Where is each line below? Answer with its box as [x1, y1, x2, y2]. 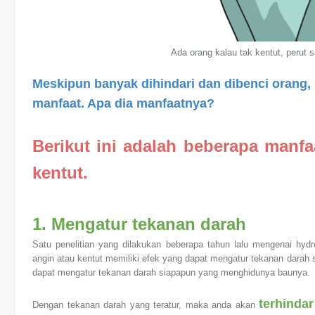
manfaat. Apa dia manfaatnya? [32, 96, 218, 110]
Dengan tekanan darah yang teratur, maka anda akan [32, 300, 259, 310]
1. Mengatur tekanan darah [32, 214, 246, 233]
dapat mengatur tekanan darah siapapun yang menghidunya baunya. [32, 267, 310, 278]
